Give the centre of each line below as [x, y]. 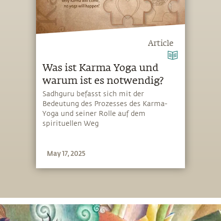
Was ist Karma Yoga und [101, 68]
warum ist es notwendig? [103, 81]
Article [161, 44]
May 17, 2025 [66, 153]
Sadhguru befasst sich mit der [93, 94]
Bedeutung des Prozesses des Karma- [105, 104]
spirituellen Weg [71, 124]
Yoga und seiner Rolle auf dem [94, 114]
